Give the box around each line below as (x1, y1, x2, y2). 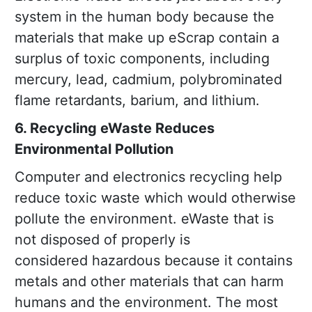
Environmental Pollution (15, 141, 173, 158)
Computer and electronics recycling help (15, 169, 282, 186)
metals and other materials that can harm (15, 273, 283, 290)
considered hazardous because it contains (15, 252, 292, 270)
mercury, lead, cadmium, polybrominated (15, 71, 282, 88)
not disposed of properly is (15, 231, 190, 249)
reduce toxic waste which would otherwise (15, 189, 296, 207)
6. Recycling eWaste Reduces (15, 120, 214, 137)
